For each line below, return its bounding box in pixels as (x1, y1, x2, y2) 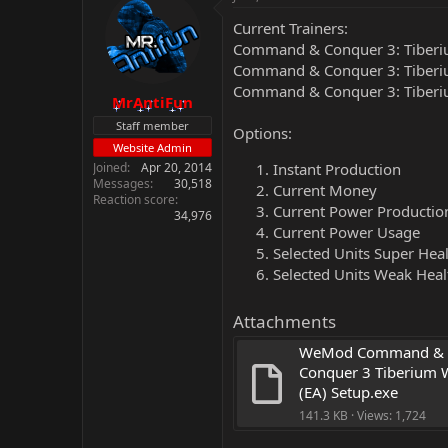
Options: (233, 123, 292, 143)
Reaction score (93, 190, 175, 208)
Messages (93, 174, 150, 192)
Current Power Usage (273, 222, 420, 242)
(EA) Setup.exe (299, 381, 398, 402)
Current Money (273, 180, 377, 200)
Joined (93, 158, 127, 176)
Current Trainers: (233, 18, 348, 38)
